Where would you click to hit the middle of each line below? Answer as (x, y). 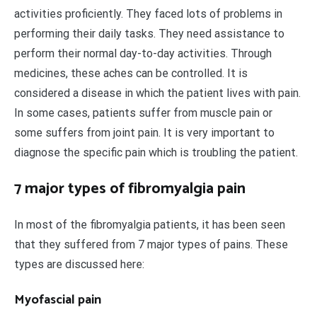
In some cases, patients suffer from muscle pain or (143, 113)
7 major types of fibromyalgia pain (130, 189)
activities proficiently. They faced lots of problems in (148, 14)
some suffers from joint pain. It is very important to (144, 133)
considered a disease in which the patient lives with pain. (157, 93)
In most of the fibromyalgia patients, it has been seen (150, 225)
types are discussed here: (79, 265)
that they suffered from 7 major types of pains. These (151, 245)
